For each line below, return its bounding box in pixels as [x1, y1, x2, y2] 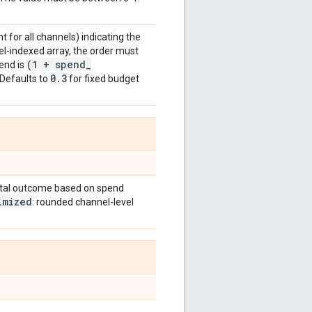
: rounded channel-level [32, 196, 134, 208]
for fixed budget [67, 72, 139, 84]
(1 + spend [26, 57, 86, 71]
